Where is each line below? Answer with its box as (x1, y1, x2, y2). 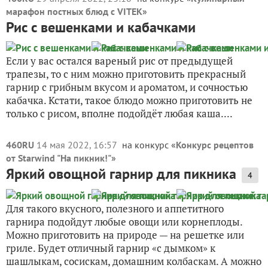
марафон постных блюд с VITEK (6, 5, 142, 17)
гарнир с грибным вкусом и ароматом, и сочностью (6, 80, 248, 94)
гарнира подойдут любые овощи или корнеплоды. (6, 215, 242, 229)
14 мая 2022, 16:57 (36, 139, 119, 151)
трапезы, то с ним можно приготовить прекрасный (6, 67, 246, 81)
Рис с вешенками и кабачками (6, 18, 196, 36)
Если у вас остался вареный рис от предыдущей (6, 54, 233, 68)
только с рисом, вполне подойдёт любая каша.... (6, 106, 233, 120)
